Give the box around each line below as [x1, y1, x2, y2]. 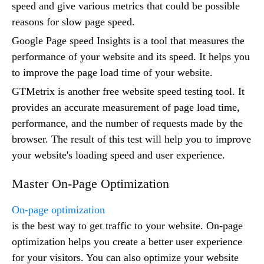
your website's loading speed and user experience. [12, 149, 225, 161]
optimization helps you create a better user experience [12, 236, 242, 248]
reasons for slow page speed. [12, 16, 135, 28]
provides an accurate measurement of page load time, [12, 101, 240, 114]
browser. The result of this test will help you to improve [12, 133, 251, 146]
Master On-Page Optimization [12, 176, 169, 192]
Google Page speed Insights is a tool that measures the [12, 35, 245, 47]
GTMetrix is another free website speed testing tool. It [12, 85, 245, 98]
